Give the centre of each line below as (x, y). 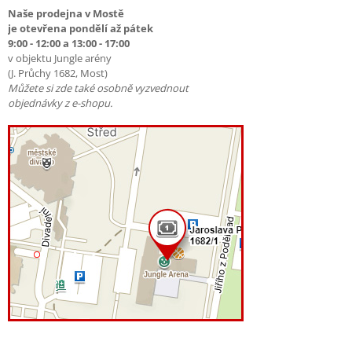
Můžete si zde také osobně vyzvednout (98, 88)
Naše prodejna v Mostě (66, 14)
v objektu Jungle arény (60, 59)
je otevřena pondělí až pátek (81, 29)
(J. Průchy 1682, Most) (58, 73)
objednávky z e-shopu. (60, 103)
